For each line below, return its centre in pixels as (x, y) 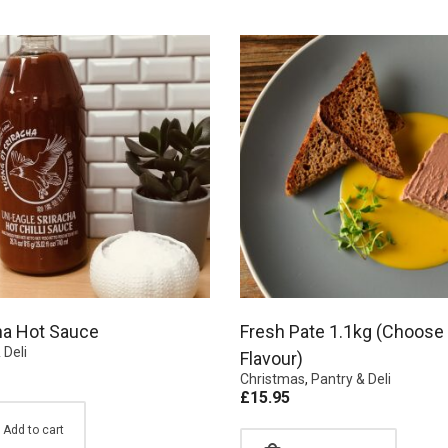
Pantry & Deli (351, 379)
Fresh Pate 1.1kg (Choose (342, 331)
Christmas (272, 379)
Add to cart (33, 430)
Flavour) (271, 358)
